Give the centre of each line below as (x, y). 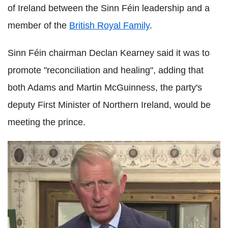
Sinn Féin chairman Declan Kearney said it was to (109, 53)
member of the (38, 25)
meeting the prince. (47, 122)
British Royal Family (109, 25)
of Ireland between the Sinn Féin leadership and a (109, 8)
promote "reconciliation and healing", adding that (106, 70)
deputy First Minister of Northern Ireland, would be (109, 105)
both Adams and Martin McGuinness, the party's (105, 87)
